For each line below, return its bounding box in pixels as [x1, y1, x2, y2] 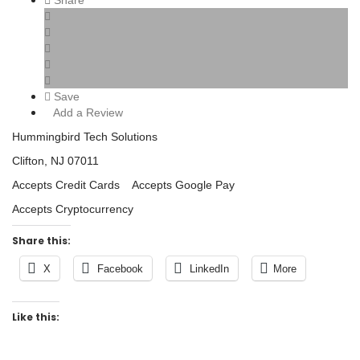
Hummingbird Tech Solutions [12, 130, 157, 144]
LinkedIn [190, 263, 229, 276]
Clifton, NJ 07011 [12, 154, 99, 168]
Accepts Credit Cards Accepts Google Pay [12, 178, 235, 192]
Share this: [12, 234, 71, 248]
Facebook [97, 263, 143, 276]
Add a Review [51, 106, 123, 120]
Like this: [12, 310, 59, 325]
